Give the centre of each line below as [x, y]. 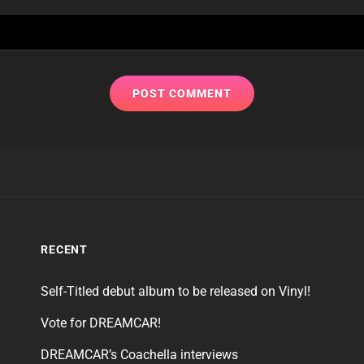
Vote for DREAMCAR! [100, 323]
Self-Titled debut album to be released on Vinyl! [175, 292]
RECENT [64, 250]
